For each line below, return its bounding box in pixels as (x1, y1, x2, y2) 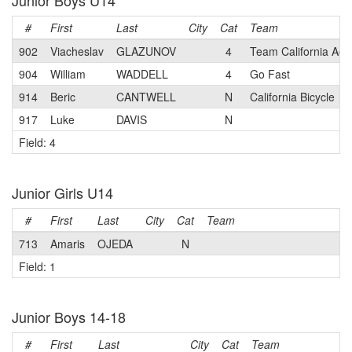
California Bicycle (250, 89, 335, 104)
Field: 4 (19, 134, 56, 150)
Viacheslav (50, 43, 104, 59)
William (50, 66, 86, 82)
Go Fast (250, 66, 290, 82)
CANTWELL (116, 89, 176, 104)
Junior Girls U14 (12, 182, 113, 203)
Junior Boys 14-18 (12, 306, 126, 327)
